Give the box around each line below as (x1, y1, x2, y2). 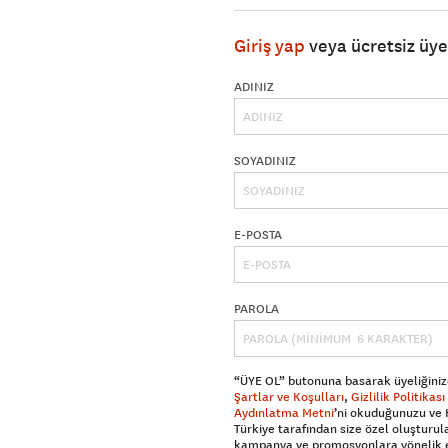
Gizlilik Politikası (351, 389, 445, 406)
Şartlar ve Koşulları (234, 389, 344, 406)
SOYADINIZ (234, 153, 296, 170)
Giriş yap (234, 35, 305, 58)
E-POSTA (234, 227, 282, 244)
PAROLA (234, 301, 279, 318)
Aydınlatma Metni (234, 405, 334, 422)
